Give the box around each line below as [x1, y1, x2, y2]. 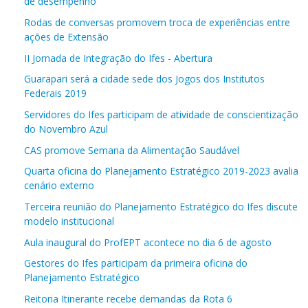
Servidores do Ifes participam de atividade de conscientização [24, 107, 298, 121]
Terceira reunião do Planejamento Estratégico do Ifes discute [24, 199, 298, 213]
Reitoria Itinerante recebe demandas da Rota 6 [24, 291, 232, 305]
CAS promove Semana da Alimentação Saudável [24, 143, 239, 157]
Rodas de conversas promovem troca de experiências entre [24, 15, 290, 29]
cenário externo [24, 178, 94, 192]
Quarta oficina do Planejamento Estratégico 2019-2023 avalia [24, 164, 298, 177]
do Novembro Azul [24, 122, 108, 135]
